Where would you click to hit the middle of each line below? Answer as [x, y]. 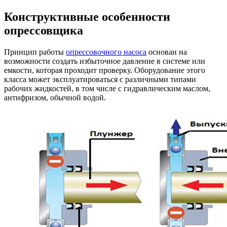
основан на [167, 52]
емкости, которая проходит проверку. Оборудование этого [105, 70]
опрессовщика [44, 30]
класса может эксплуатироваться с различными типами [100, 79]
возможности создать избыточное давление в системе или [105, 61]
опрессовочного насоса [106, 52]
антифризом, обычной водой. [55, 97]
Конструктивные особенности [87, 16]
